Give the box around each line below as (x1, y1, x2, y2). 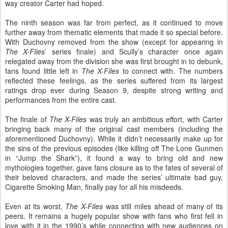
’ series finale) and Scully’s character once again (45, 46, 223, 56)
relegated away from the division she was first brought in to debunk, (5, 56, 223, 66)
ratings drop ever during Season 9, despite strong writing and (5, 85, 223, 95)
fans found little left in (5, 66, 81, 76)
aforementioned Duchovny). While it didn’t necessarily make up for (5, 133, 223, 144)
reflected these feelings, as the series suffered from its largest (5, 75, 223, 85)
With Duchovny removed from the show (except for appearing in (5, 37, 223, 47)
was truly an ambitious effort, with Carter (89, 114, 223, 124)
